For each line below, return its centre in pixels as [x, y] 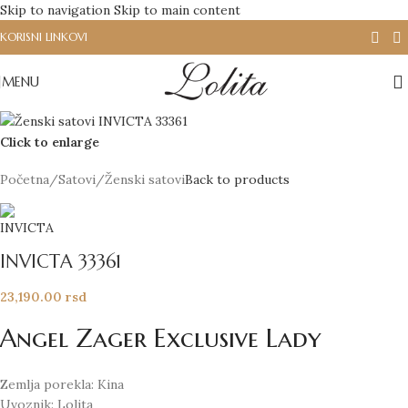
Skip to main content [177, 10]
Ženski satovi [145, 179]
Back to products [237, 179]
